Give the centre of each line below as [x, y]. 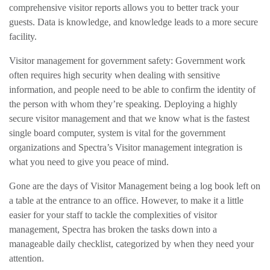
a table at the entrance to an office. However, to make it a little [126, 201]
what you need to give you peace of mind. [89, 162]
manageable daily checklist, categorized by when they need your [131, 244]
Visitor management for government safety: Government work [127, 61]
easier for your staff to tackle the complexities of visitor [113, 215]
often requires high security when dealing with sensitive [115, 75]
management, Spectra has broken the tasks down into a [113, 230]
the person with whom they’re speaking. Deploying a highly [123, 104]
